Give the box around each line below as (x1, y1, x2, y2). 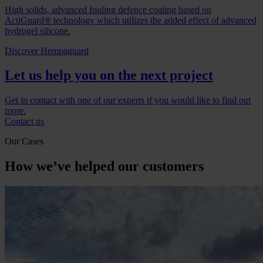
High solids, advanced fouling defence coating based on (5, 4, 211, 15)
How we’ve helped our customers (5, 159, 204, 174)
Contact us (5, 116, 44, 127)
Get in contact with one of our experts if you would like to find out (5, 95, 251, 106)
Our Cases (5, 136, 43, 147)
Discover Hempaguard (5, 45, 89, 56)
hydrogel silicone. (5, 25, 70, 36)
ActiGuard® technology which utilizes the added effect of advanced (5, 15, 257, 25)
